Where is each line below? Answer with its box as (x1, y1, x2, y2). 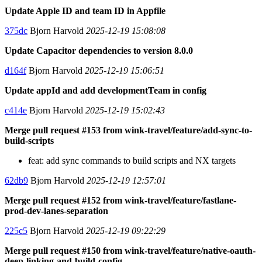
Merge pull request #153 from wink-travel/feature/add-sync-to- (5, 125, 252, 136)
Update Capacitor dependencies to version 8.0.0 (5, 46, 193, 56)
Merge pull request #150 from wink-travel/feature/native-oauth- (5, 246, 256, 256)
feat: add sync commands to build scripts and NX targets (28, 156, 236, 166)
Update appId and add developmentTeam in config (5, 85, 206, 96)
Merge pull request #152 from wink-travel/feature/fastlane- (5, 195, 236, 206)
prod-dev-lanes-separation (5, 206, 108, 216)
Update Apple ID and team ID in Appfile (5, 6, 166, 16)
